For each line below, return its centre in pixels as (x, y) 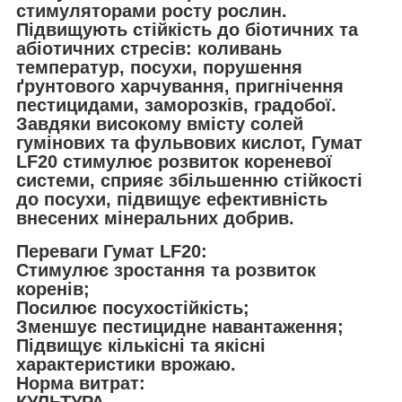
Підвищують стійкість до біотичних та (187, 29)
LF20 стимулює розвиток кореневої (174, 161)
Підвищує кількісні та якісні (141, 345)
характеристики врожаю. (126, 364)
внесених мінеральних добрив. (155, 218)
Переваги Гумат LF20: (112, 251)
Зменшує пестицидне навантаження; (180, 326)
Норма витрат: (81, 383)
